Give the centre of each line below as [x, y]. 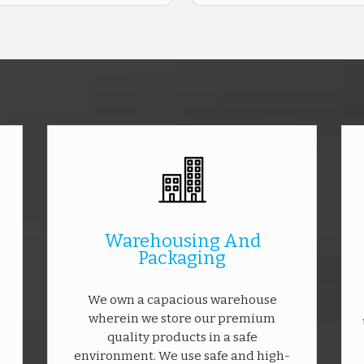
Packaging [182, 258]
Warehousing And [182, 241]
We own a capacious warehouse [182, 300]
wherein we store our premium [182, 318]
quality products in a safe [182, 337]
